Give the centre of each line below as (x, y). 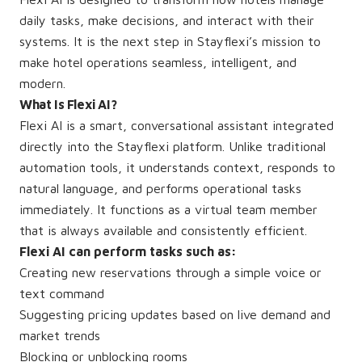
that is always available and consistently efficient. (163, 230)
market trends (60, 335)
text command (62, 293)
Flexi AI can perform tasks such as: (128, 251)
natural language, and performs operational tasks (160, 188)
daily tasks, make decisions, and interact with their (167, 20)
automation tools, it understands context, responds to (177, 167)
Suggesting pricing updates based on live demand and (175, 314)
